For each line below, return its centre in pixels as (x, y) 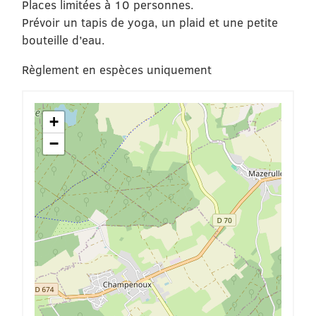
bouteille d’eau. (64, 39)
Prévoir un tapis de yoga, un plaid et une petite (150, 22)
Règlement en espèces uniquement (117, 69)
